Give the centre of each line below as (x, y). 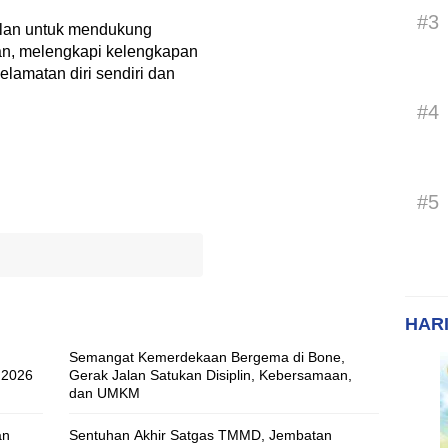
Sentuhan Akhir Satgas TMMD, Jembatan (200, 435)
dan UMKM (104, 393)
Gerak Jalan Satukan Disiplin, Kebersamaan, (210, 375)
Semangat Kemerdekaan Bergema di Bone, (207, 357)
